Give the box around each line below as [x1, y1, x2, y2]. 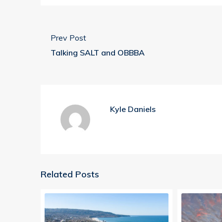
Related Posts [41, 168, 99, 180]
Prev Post [51, 33, 86, 43]
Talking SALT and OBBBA [51, 48, 145, 58]
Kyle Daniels [110, 104, 156, 114]
